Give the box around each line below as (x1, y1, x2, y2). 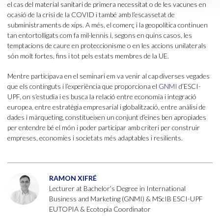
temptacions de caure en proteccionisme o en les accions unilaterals (7, 41, 206, 50)
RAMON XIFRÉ (49, 174, 97, 183)
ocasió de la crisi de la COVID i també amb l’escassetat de (7, 10, 175, 19)
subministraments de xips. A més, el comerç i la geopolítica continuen (7, 21, 208, 29)
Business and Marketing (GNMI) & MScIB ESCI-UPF (49, 194, 203, 203)
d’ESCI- (177, 82, 201, 91)
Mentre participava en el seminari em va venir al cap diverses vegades (7, 72, 210, 81)
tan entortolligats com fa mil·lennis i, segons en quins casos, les (7, 31, 192, 40)
